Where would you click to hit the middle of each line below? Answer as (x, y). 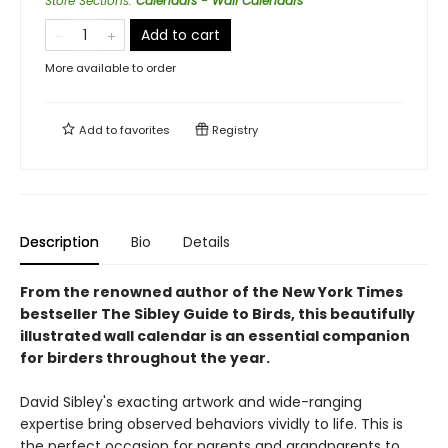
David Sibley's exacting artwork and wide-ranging (191, 402)
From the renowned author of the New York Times (211, 292)
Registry (233, 130)
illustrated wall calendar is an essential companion (215, 336)
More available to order (110, 68)
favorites (145, 130)
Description (59, 242)
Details (206, 242)
